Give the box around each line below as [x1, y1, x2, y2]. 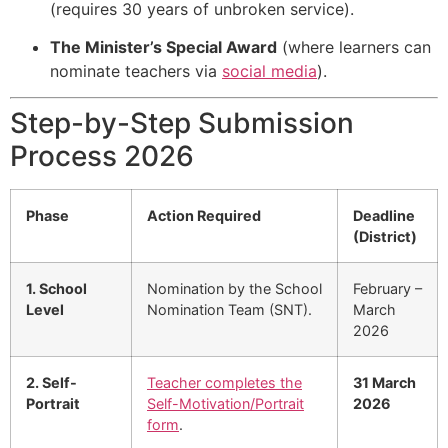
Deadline [353, 207, 415, 225]
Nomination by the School [147, 280, 322, 298]
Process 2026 [10, 139, 194, 174]
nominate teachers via [50, 60, 222, 81]
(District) [353, 228, 417, 246]
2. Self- [26, 374, 77, 392]
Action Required [147, 207, 261, 225]
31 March [353, 374, 416, 392]
